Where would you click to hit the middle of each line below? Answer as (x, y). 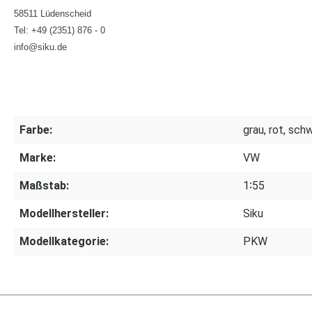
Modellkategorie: (64, 241)
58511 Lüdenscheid (53, 14)
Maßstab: (44, 186)
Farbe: (36, 130)
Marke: (38, 158)
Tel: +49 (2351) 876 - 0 (60, 30)
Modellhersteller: (64, 213)
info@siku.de (40, 47)
